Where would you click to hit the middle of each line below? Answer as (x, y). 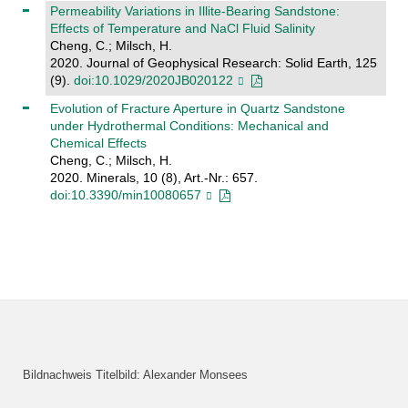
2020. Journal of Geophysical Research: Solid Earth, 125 (213, 62)
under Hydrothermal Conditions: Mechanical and (189, 126)
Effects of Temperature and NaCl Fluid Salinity (182, 28)
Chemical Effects (98, 143)
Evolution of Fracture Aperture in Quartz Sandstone (197, 108)
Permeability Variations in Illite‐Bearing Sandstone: (194, 10)
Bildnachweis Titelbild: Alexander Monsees (135, 375)
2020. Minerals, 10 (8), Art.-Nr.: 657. (153, 178)
